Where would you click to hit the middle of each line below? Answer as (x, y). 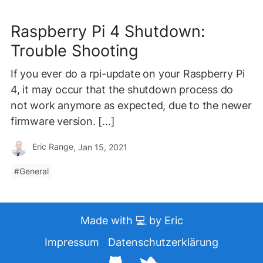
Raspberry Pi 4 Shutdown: (108, 31)
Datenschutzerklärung (163, 242)
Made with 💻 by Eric (131, 220)
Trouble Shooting (74, 50)
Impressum (72, 242)
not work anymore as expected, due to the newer (131, 105)
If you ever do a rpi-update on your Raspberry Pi (128, 73)
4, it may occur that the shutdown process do (122, 89)
